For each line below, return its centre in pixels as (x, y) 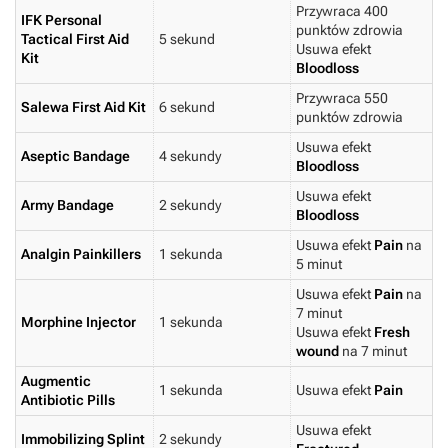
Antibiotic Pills (68, 400)
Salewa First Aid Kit (83, 107)
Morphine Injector (78, 322)
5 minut (319, 264)
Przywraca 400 (342, 11)
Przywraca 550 (342, 98)
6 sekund (187, 107)
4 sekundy (190, 156)
